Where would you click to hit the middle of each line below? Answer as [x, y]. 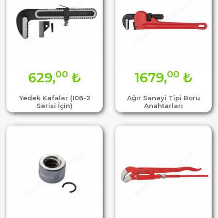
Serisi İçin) [54, 105]
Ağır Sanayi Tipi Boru [163, 98]
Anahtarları [163, 105]
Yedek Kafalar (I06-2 [54, 98]
